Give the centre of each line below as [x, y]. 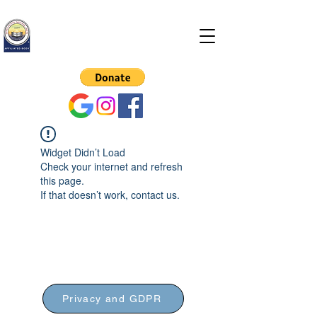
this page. [62, 180]
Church [113, 47]
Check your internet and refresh [111, 166]
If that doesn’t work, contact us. [110, 195]
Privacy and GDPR [112, 299]
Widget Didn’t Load [83, 152]
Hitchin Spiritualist [113, 25]
